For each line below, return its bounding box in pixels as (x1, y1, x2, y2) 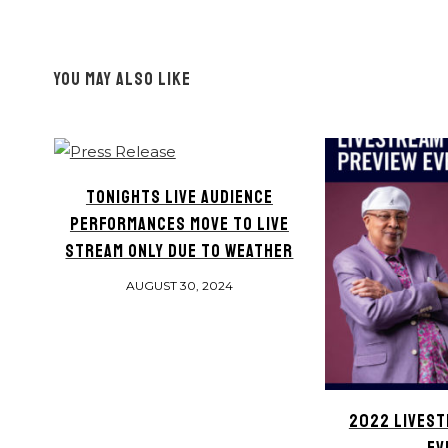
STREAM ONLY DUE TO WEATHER (65, 240, 294, 263)
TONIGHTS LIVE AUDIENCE (85, 186, 273, 209)
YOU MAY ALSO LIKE (53, 68, 191, 91)
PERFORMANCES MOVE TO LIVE (69, 213, 289, 236)
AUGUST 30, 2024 (125, 278, 233, 294)
